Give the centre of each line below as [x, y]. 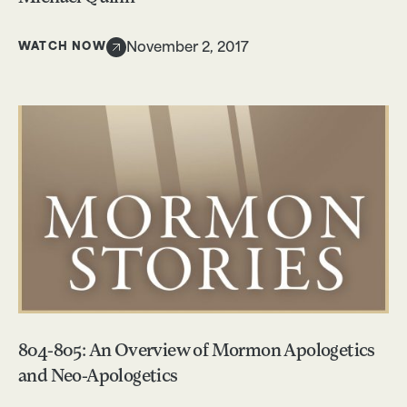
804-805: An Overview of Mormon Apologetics [197, 352]
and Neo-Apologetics [98, 377]
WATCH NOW [62, 47]
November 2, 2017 [187, 49]
